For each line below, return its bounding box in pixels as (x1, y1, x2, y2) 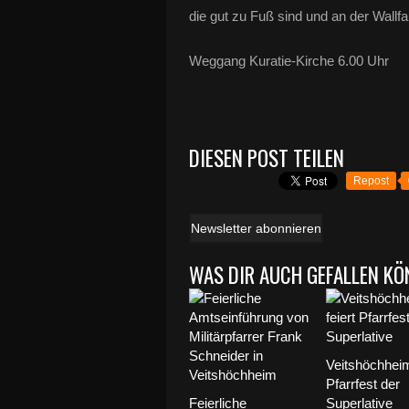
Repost (353, 174, 389, 187)
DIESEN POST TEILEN (189, 142, 344, 173)
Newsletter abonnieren (191, 221, 321, 236)
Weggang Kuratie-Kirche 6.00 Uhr (189, 53, 389, 68)
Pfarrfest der (326, 376, 400, 392)
